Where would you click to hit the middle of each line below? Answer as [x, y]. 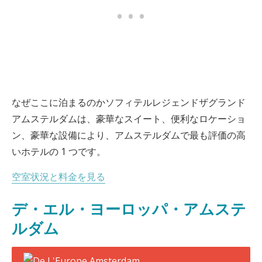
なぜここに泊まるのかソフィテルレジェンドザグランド [129, 102]
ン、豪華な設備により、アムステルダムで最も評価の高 [129, 135]
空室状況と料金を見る [58, 177]
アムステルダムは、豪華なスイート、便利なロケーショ [129, 119]
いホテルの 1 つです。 [59, 151]
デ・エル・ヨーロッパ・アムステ [129, 209]
